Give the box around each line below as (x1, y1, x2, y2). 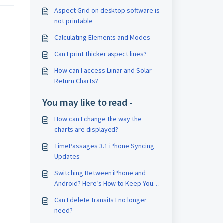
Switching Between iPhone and (54, 168, 146, 177)
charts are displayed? (54, 125, 118, 134)
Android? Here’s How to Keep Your (54, 179, 156, 188)
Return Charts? (54, 76, 98, 85)
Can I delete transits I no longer (54, 195, 147, 204)
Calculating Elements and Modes (54, 33, 150, 42)
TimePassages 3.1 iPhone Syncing (54, 141, 154, 150)
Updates (54, 152, 80, 161)
